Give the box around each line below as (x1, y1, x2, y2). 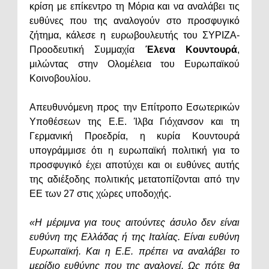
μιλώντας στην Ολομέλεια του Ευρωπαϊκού (29, 58, 240, 69)
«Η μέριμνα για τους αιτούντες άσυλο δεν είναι (29, 217, 240, 228)
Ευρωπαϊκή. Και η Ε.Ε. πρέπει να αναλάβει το (29, 246, 240, 256)
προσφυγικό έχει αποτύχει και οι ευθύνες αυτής (29, 159, 240, 170)
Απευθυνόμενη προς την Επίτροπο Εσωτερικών (29, 101, 240, 112)
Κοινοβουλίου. (29, 73, 93, 83)
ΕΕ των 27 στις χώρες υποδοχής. (29, 188, 174, 199)
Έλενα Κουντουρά (145, 44, 238, 55)
